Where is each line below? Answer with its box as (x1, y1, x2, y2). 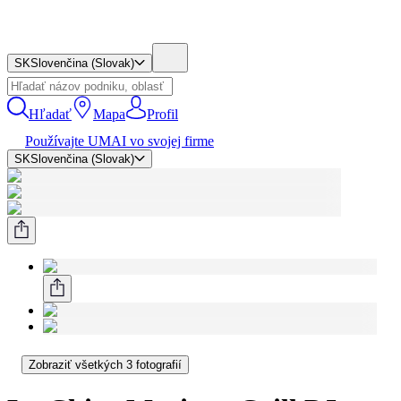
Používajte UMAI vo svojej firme (25, 133, 214, 149)
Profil (147, 107, 178, 122)
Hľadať (29, 107, 72, 122)
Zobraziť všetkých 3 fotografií (29, 358, 182, 371)
